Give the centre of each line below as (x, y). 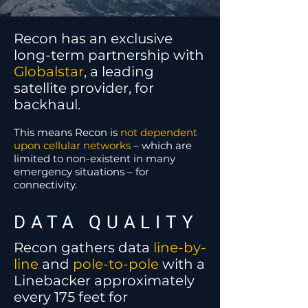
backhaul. (47, 104)
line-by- (180, 247)
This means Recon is (67, 132)
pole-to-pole (118, 264)
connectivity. (45, 185)
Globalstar (49, 71)
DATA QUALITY (106, 222)
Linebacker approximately (104, 280)
